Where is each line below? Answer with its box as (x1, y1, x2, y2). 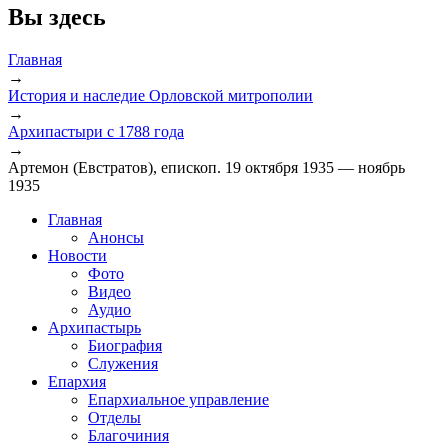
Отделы (88, 408, 141, 426)
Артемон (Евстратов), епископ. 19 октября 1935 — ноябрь (8, 158, 405, 176)
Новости (48, 246, 107, 264)
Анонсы (88, 228, 144, 246)
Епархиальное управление (88, 390, 269, 408)
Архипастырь (48, 318, 141, 336)
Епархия (48, 372, 106, 390)
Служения (88, 354, 158, 372)
